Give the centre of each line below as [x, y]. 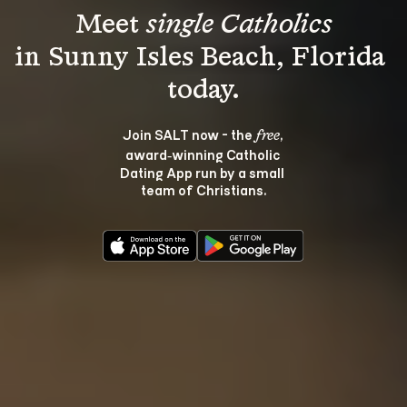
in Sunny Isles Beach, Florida [203, 58]
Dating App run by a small [203, 172]
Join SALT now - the [189, 134]
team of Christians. [203, 189]
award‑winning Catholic [203, 154]
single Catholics [239, 25]
